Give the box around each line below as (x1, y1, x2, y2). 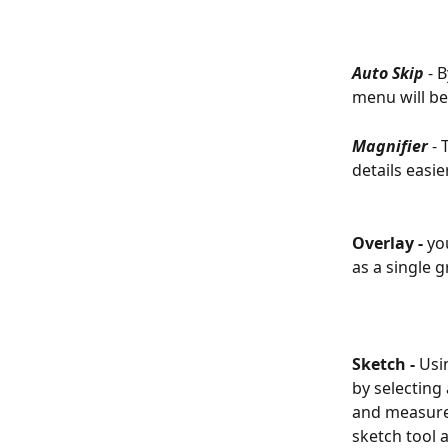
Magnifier (352, 134, 428, 157)
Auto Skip (352, 62, 424, 85)
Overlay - (352, 231, 427, 254)
